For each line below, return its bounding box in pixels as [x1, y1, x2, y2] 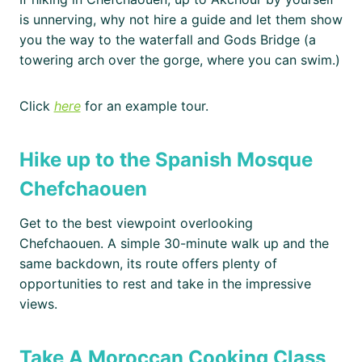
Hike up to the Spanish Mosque [19, 148, 313, 172]
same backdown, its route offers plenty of [19, 255, 277, 272]
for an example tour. [80, 98, 208, 115]
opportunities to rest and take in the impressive [19, 276, 311, 293]
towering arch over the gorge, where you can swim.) [19, 52, 340, 69]
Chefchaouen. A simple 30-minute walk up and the [19, 235, 329, 252]
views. [19, 296, 57, 313]
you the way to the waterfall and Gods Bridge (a [19, 32, 316, 48]
